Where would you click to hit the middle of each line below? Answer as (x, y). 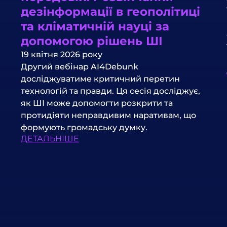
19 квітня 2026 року (61, 54)
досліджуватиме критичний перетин (100, 79)
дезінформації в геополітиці (110, 11)
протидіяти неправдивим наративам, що (108, 115)
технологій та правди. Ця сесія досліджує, (110, 91)
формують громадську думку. (84, 127)
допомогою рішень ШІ (91, 41)
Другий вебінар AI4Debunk (79, 66)
